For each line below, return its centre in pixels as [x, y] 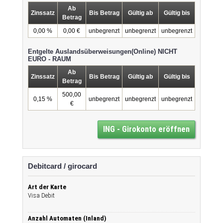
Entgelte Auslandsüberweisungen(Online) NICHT [103, 52]
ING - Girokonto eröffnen [146, 129]
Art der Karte [47, 187]
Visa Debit [41, 195]
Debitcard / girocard [62, 166]
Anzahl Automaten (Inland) [67, 218]
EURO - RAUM [50, 59]
